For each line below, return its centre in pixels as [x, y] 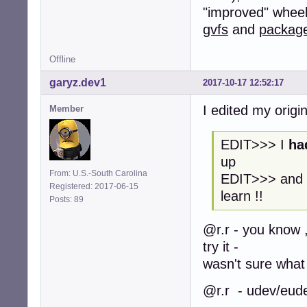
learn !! [242, 196]
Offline [62, 59]
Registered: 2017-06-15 [94, 186]
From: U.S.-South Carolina [98, 173]
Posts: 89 [69, 199]
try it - [221, 247]
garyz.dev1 [78, 82]
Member [66, 108]
